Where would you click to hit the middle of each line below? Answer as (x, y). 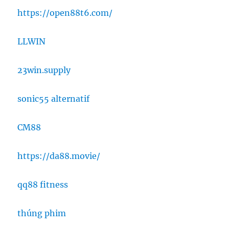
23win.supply (44, 70)
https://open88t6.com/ (65, 13)
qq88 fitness (43, 185)
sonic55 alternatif (54, 99)
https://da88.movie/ (59, 156)
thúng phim (42, 213)
